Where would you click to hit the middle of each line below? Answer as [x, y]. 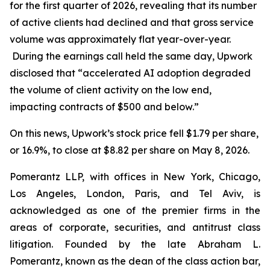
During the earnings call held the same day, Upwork [131, 56]
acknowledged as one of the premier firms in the [135, 210]
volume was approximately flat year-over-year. [120, 39]
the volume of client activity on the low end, [111, 90]
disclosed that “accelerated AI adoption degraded [130, 73]
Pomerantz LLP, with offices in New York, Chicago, [135, 177]
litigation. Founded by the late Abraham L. [135, 244]
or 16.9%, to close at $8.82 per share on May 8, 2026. [130, 150]
